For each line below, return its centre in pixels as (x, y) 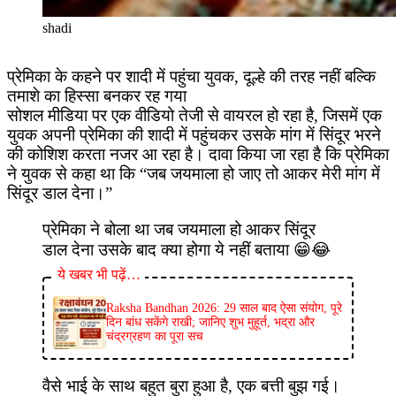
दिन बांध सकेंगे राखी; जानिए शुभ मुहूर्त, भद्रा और (210, 322)
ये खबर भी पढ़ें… (99, 274)
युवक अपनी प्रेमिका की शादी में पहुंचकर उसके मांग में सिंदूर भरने (194, 134)
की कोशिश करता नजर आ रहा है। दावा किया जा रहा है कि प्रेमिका (198, 154)
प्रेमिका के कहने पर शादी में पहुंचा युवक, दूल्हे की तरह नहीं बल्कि (191, 76)
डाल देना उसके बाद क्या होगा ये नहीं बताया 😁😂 (187, 249)
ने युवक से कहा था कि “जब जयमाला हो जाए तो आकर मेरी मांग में (194, 173)
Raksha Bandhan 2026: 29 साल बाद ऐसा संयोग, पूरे (224, 308)
